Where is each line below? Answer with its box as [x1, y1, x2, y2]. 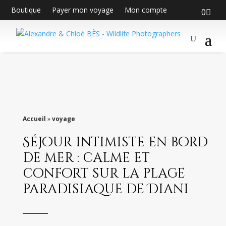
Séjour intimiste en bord [22, 134, 208, 151]
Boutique [11, 5, 41, 15]
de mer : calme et [22, 149, 150, 167]
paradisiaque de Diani [22, 181, 189, 198]
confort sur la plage [22, 165, 185, 183]
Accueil [22, 115, 46, 123]
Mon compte [125, 5, 167, 15]
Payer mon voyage [52, 5, 114, 15]
